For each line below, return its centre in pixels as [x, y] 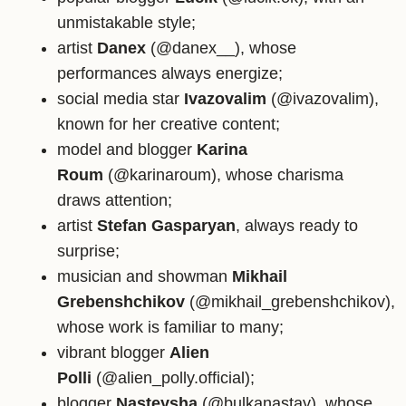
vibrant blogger [113, 353]
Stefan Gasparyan [166, 226]
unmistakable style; [126, 23]
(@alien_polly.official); [173, 378]
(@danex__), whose [221, 48]
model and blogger [127, 150]
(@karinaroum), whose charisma [223, 175]
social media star [121, 99]
